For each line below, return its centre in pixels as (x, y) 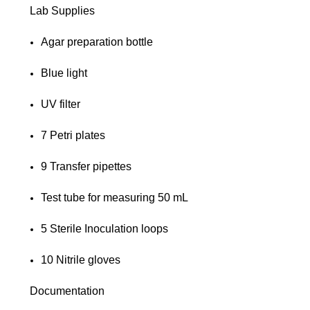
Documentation (67, 291)
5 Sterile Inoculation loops (105, 228)
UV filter (61, 104)
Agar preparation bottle (97, 42)
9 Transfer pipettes (86, 166)
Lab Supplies (62, 10)
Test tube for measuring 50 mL (115, 197)
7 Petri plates (73, 135)
